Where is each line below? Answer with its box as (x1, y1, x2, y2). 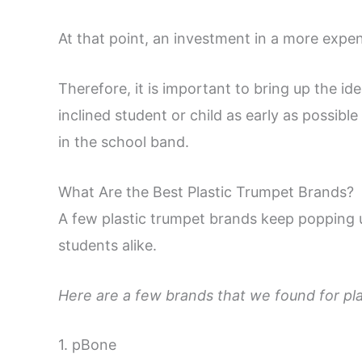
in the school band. (58, 133, 189, 150)
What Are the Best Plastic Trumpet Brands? (58, 183, 354, 200)
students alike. (58, 236, 157, 254)
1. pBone (58, 336, 116, 354)
